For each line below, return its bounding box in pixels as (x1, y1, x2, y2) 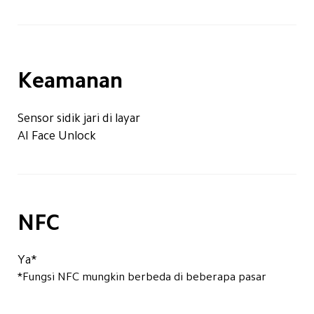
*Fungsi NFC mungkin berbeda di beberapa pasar (17, 270, 266, 282)
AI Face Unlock (17, 128, 96, 142)
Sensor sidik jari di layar (17, 111, 140, 125)
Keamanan (17, 69, 123, 92)
